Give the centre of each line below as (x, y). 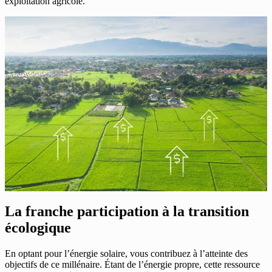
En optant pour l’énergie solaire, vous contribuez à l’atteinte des (126, 253)
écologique (38, 227)
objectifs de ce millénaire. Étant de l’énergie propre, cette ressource (132, 264)
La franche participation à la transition (127, 211)
